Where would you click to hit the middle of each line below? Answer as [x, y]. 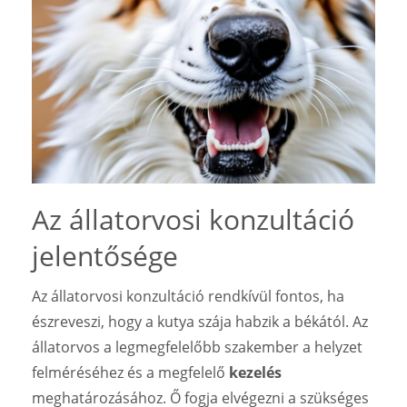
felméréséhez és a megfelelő [130, 372]
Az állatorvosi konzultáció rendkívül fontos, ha [188, 296]
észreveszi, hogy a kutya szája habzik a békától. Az [200, 321]
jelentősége [105, 255]
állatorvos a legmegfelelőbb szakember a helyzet [197, 347]
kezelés [255, 372]
